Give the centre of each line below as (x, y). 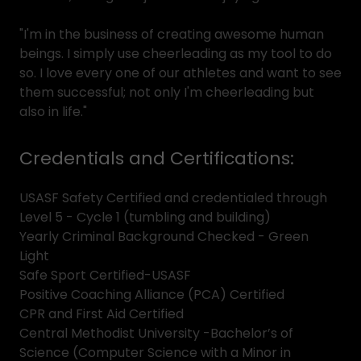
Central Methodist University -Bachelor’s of (156, 333)
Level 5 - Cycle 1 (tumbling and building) (147, 217)
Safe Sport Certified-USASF (107, 275)
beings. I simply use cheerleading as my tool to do (176, 54)
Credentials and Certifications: (157, 158)
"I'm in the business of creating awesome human (172, 34)
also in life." (53, 112)
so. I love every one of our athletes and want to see (180, 73)
